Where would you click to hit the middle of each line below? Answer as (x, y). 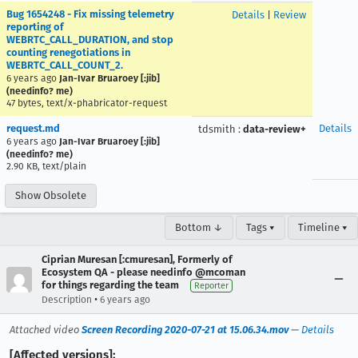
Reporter (211, 286)
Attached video (46, 330)
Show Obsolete (51, 195)
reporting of (35, 27)
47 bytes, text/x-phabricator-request (87, 103)
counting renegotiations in (68, 52)
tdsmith (217, 129)
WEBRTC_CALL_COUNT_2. (65, 65)
